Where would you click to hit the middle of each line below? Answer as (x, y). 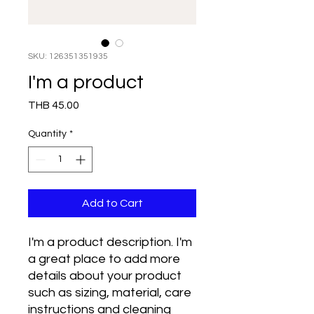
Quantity (47, 134)
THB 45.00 (54, 105)
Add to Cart (112, 203)
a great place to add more (104, 259)
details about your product (105, 276)
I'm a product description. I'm (110, 242)
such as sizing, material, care (110, 293)
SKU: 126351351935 (68, 56)
